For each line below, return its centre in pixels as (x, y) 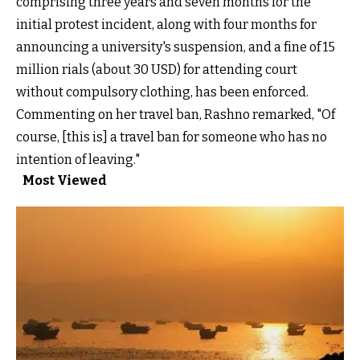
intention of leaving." (78, 159)
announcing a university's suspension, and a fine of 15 (176, 47)
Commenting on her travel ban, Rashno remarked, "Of (176, 114)
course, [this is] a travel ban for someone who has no (172, 137)
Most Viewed (65, 180)
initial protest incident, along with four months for (166, 24)
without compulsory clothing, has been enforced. (162, 92)
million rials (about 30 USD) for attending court (157, 69)
